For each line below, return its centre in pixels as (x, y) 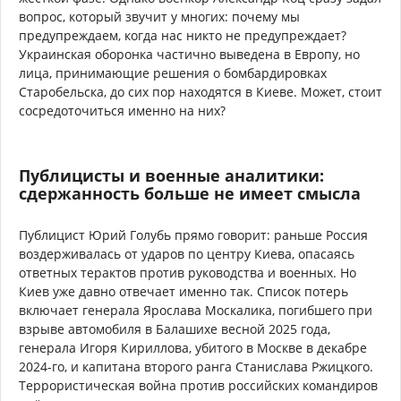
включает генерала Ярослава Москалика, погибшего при (196, 310)
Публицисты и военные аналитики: (171, 175)
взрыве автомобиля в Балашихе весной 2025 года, (175, 328)
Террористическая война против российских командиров (198, 385)
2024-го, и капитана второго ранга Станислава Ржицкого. (196, 366)
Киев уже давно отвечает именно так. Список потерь (183, 291)
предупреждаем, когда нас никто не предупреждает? (183, 35)
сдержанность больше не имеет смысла (190, 193)
